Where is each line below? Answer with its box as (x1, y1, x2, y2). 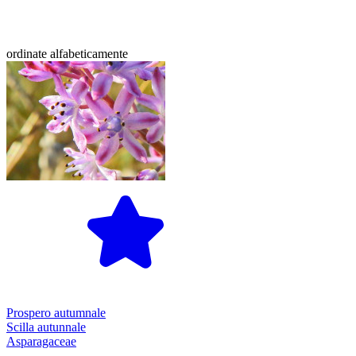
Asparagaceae (6, 335, 76, 349)
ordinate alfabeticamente (6, 47, 128, 61)
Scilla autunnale (6, 320, 86, 335)
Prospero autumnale (6, 306, 106, 320)
